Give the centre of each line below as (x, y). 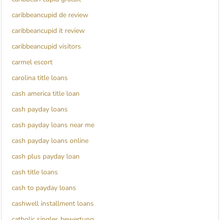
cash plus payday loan (46, 157)
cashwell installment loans (53, 204)
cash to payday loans (44, 188)
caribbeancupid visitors (46, 47)
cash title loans (35, 172)
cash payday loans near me (53, 125)
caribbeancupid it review (48, 31)
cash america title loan (46, 94)
